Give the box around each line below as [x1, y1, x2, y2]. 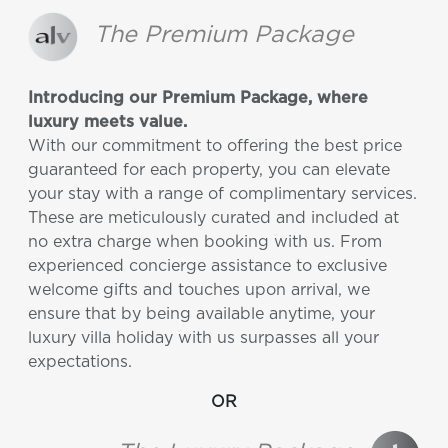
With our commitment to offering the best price [28, 138, 402, 155]
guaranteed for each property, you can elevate [28, 162, 390, 179]
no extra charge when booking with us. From [28, 234, 382, 251]
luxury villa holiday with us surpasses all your [28, 330, 379, 347]
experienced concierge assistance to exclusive [28, 258, 387, 275]
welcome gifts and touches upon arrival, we [28, 282, 370, 299]
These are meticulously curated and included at [28, 210, 399, 227]
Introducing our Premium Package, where [28, 90, 368, 107]
